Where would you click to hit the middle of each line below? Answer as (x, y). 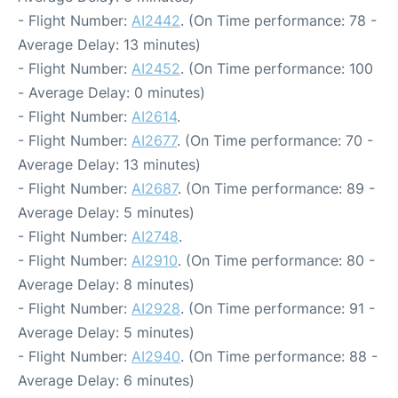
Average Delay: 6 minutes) (106, 380)
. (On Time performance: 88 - (279, 356)
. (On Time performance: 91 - (278, 308)
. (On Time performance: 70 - (275, 140)
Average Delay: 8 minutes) (106, 284)
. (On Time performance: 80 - (276, 260)
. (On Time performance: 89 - (276, 188)
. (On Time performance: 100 (277, 68)
